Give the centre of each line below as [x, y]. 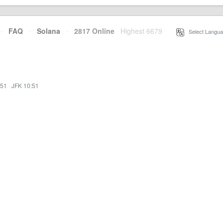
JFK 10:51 [25, 85]
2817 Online [91, 31]
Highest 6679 [141, 31]
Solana [49, 31]
